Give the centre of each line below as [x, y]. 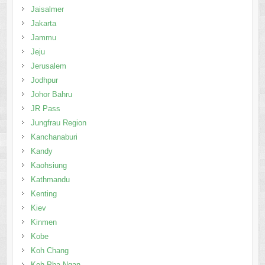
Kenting [43, 193]
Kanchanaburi [54, 137]
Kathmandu [50, 179]
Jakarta [43, 23]
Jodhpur [44, 80]
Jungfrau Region [58, 122]
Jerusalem [48, 66]
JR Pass [45, 108]
